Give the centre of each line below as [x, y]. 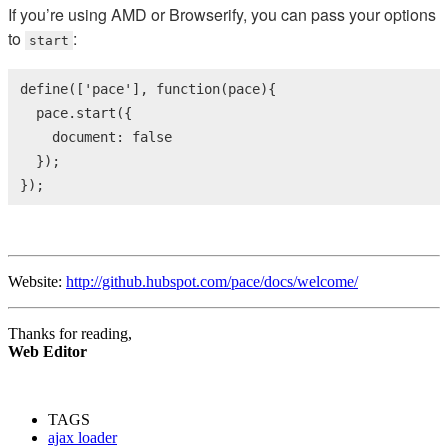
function [188, 88]
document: [76, 136]
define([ [52, 88]
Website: [37, 281]
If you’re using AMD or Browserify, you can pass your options [222, 14]
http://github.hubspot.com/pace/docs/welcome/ [212, 281]
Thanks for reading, [70, 333]
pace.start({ [76, 112]
